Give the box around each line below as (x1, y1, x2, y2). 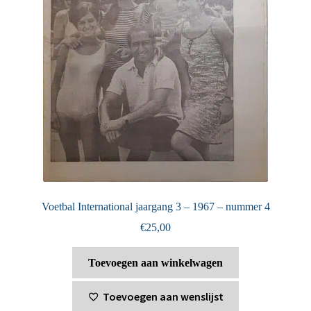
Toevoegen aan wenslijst (102, 289, 224, 303)
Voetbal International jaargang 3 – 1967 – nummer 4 (41, 200, 270, 212)
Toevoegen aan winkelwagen (88, 257, 223, 269)
